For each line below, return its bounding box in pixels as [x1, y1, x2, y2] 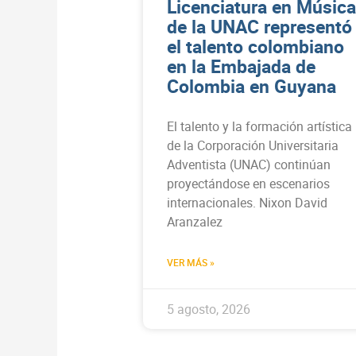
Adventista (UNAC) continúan [167, 155, 331, 173]
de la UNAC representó [167, 14, 352, 39]
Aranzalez [167, 212, 222, 230]
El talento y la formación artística [167, 117, 352, 135]
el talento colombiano [167, 33, 344, 59]
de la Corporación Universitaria [167, 136, 339, 154]
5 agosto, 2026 [167, 300, 250, 318]
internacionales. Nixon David [167, 193, 327, 211]
